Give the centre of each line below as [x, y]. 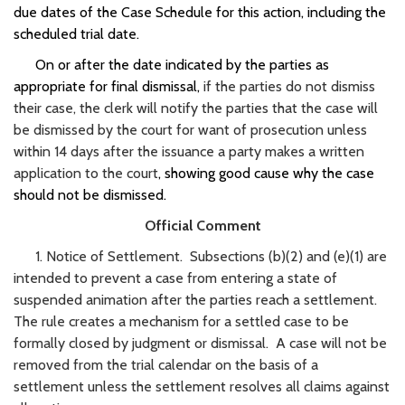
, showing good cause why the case [266, 173]
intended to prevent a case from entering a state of [175, 278]
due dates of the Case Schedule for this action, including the [200, 12]
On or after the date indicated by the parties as [171, 64]
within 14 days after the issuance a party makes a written [189, 151]
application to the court [86, 173]
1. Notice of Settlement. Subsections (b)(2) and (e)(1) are [200, 256]
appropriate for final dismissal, [108, 86]
